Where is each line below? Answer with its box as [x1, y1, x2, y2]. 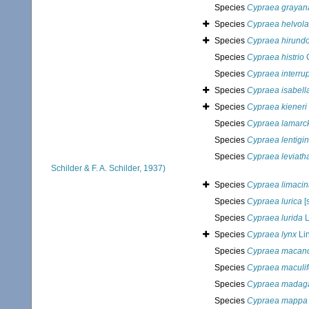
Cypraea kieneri [247, 102, 307, 112]
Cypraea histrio [247, 52, 304, 63]
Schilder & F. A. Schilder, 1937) [51, 163, 166, 174]
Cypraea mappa [247, 296, 308, 306]
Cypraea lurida [247, 213, 303, 223]
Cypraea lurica [247, 197, 302, 207]
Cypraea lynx [247, 230, 297, 240]
